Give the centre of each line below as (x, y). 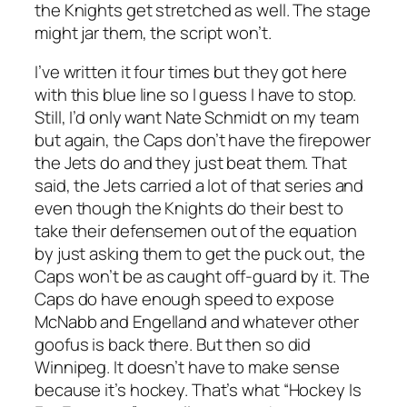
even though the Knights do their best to (189, 208)
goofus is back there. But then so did (173, 345)
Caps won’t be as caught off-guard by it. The (202, 277)
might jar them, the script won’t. (153, 32)
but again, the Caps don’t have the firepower (203, 140)
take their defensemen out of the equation (196, 231)
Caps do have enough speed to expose (184, 299)
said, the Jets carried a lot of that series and (199, 186)
